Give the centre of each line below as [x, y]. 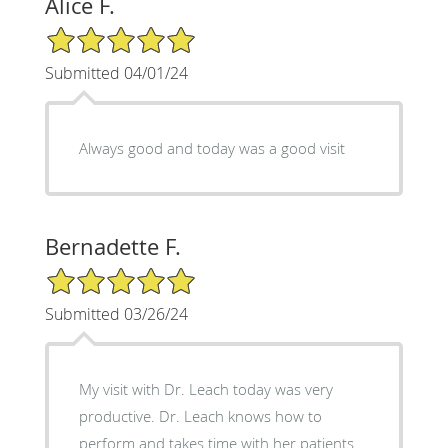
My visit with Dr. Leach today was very [205, 388]
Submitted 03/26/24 [116, 313]
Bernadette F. [112, 246]
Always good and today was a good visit [211, 147]
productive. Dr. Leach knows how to [200, 415]
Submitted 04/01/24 [116, 72]
